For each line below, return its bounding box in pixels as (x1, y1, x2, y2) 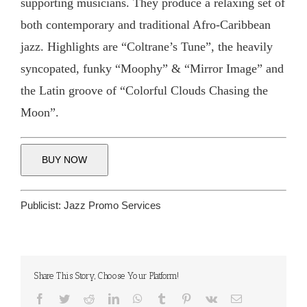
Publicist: (21, 199, 64, 212)
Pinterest (191, 293, 228, 304)
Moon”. (21, 106, 59, 120)
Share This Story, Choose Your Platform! (34, 271, 179, 282)
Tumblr (167, 293, 198, 304)
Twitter (69, 293, 100, 304)
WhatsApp (142, 293, 188, 304)
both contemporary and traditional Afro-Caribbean (21, 18, 271, 32)
